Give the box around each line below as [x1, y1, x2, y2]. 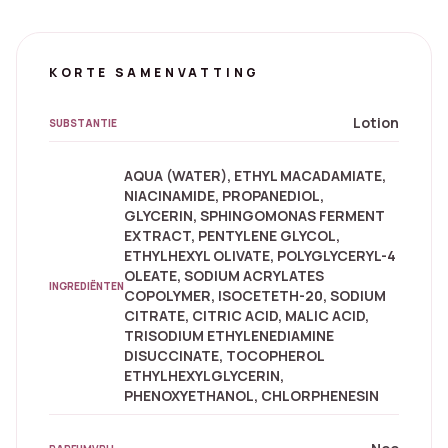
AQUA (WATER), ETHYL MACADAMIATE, [124, 166, 386, 185]
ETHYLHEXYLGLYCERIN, [124, 366, 284, 385]
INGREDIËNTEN [49, 278, 124, 293]
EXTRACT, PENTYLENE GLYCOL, [124, 226, 340, 245]
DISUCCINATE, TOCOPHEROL [124, 346, 324, 365]
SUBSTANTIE [49, 115, 117, 130]
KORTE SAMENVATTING [49, 64, 260, 81]
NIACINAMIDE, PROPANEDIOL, [124, 186, 324, 205]
